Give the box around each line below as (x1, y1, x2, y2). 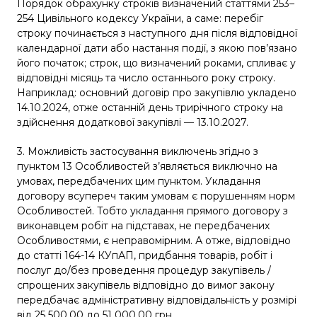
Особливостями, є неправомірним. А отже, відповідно (17, 234, 291, 247)
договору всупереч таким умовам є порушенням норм (17, 189, 295, 202)
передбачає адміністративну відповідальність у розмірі (17, 293, 296, 306)
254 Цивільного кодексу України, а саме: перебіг (17, 11, 263, 25)
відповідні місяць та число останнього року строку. (17, 71, 275, 84)
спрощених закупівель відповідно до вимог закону (17, 278, 275, 292)
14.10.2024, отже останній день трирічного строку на (17, 100, 283, 114)
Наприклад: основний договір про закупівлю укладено (17, 86, 296, 99)
